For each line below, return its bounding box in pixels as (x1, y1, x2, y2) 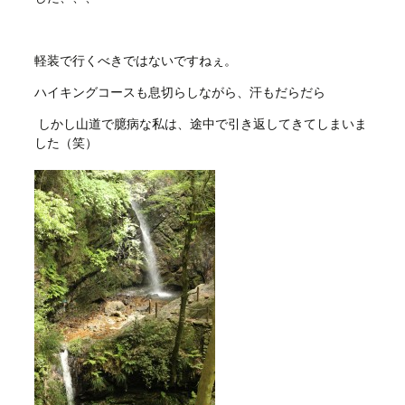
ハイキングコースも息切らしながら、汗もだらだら (33, 84, 325, 99)
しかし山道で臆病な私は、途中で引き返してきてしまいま (33, 116, 367, 131)
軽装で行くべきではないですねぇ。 (33, 52, 237, 68)
